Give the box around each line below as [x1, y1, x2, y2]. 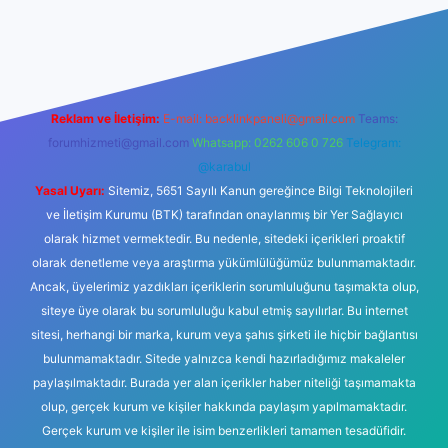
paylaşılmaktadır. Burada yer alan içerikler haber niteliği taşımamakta [32, 375, 416, 390]
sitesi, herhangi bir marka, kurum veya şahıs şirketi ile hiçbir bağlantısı [30, 327, 418, 342]
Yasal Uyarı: [35, 183, 105, 198]
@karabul [197, 159, 251, 174]
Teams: [357, 111, 398, 126]
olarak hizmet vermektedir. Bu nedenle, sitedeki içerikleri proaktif [43, 231, 405, 246]
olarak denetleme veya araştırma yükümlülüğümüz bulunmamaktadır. [32, 255, 416, 270]
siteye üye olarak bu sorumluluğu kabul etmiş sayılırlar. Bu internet [40, 303, 408, 318]
